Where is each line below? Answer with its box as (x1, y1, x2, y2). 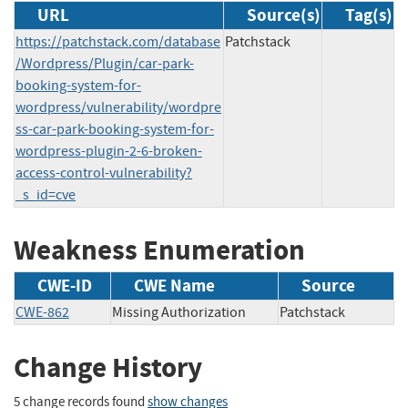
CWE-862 (15, 303, 69, 322)
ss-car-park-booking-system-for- (15, 119, 214, 138)
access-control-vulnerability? (15, 163, 192, 182)
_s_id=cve (15, 185, 76, 204)
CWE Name (134, 274, 215, 298)
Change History (14, 349, 202, 387)
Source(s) (247, 3, 321, 26)
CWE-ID (37, 274, 92, 298)
